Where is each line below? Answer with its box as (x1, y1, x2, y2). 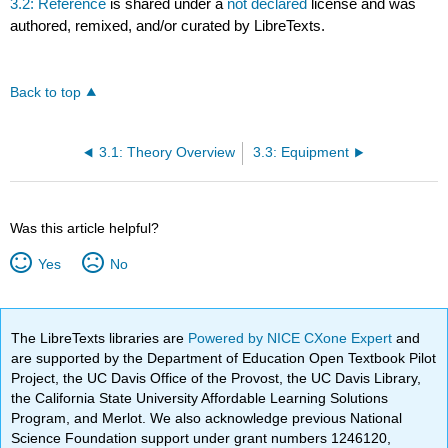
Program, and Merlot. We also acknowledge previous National (11, 409, 403, 426)
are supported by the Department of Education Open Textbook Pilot (11, 349, 437, 366)
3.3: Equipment (252, 144, 349, 160)
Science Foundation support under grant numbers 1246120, (11, 429, 392, 446)
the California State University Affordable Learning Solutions (11, 389, 389, 406)
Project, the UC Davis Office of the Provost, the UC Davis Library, (11, 369, 422, 386)
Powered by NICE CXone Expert (188, 329, 397, 346)
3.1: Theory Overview (99, 144, 236, 160)
